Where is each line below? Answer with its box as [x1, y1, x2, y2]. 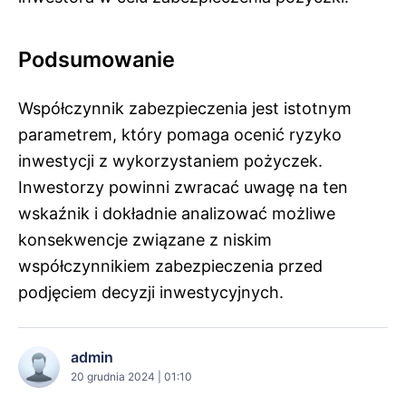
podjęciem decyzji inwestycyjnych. [18, 282, 284, 302]
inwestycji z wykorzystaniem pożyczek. [18, 150, 323, 170]
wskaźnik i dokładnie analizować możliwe [18, 203, 335, 223]
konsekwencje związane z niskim [18, 229, 272, 249]
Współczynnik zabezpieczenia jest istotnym [18, 98, 352, 118]
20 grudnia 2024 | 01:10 [71, 370, 192, 384]
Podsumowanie [18, 45, 175, 72]
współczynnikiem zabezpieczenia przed [18, 256, 323, 275]
